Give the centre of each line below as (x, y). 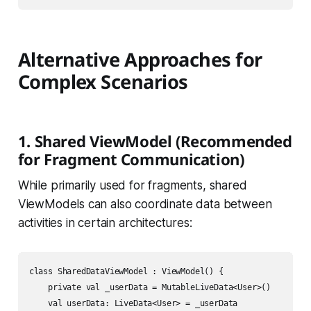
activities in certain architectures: (105, 223)
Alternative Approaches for (140, 60)
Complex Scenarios (103, 82)
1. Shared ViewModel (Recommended (155, 141)
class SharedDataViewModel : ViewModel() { (126, 272)
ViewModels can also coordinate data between (145, 204)
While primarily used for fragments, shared (132, 186)
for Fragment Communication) (131, 159)
